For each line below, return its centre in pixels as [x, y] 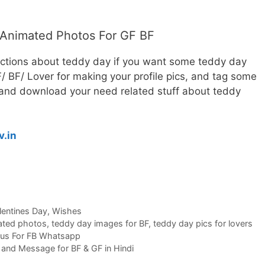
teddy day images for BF [100, 223]
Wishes [67, 211]
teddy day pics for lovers [203, 223]
